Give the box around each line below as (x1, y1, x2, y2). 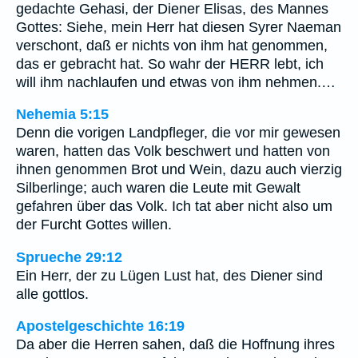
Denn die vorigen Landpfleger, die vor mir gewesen (16, 125, 340, 141)
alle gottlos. (16, 285, 89, 302)
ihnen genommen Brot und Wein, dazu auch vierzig (16, 161, 342, 178)
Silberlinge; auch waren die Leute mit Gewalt (16, 180, 300, 197)
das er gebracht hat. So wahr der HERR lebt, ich (16, 55, 324, 72)
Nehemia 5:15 (16, 106, 109, 123)
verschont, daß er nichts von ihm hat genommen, (16, 37, 328, 54)
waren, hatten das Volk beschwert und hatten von (16, 143, 330, 160)
